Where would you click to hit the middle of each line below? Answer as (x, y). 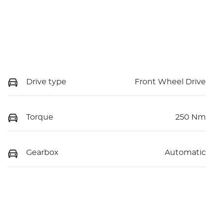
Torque (40, 117)
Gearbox (42, 153)
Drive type (46, 82)
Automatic (185, 153)
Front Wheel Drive (170, 82)
